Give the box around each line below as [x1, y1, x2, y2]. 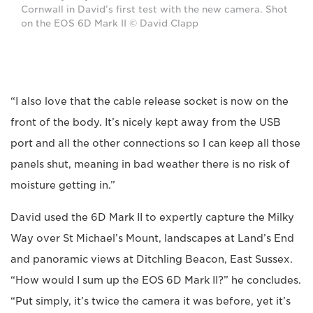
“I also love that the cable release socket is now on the [10, 95, 289, 107]
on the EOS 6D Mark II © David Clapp [21, 17, 198, 29]
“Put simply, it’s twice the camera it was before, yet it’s [10, 295, 291, 307]
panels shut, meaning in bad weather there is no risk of [10, 158, 290, 170]
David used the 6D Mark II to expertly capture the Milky [10, 211, 294, 223]
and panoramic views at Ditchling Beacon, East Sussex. [10, 253, 293, 265]
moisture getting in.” [10, 179, 115, 191]
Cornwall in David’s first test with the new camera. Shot [21, 3, 288, 15]
